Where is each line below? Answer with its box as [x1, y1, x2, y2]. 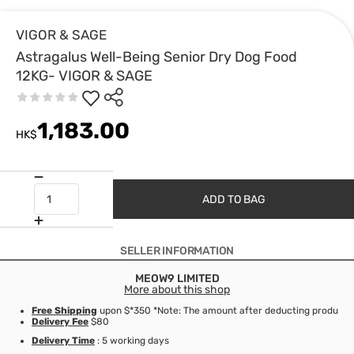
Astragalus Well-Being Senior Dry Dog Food [16, 48, 297, 66]
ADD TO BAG [201, 192, 265, 206]
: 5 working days [95, 335, 169, 346]
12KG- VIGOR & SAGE [16, 67, 153, 85]
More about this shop [124, 283, 230, 296]
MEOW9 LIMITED [134, 272, 220, 285]
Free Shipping [32, 305, 97, 316]
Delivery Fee [32, 316, 88, 327]
